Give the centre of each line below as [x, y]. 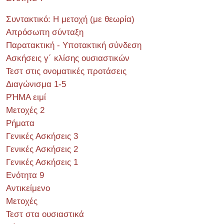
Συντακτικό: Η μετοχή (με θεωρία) [70, 19]
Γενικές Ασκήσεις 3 [42, 136]
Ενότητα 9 [25, 175]
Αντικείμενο [28, 188]
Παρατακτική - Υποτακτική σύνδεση [74, 45]
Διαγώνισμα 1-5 [36, 84]
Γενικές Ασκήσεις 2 [42, 149]
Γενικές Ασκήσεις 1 [42, 162]
